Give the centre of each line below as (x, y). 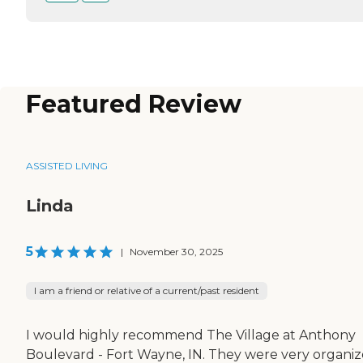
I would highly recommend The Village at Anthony (191, 335)
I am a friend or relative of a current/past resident (147, 291)
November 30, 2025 (176, 252)
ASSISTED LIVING (67, 166)
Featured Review (134, 105)
